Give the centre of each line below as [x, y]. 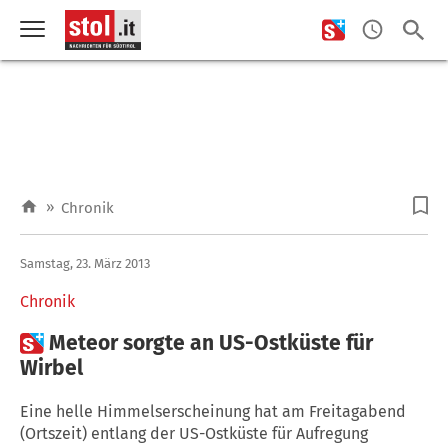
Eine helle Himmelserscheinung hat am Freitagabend [213, 411]
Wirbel [51, 367]
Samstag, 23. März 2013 [85, 263]
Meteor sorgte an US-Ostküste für [211, 342]
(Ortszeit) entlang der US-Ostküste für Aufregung [194, 433]
